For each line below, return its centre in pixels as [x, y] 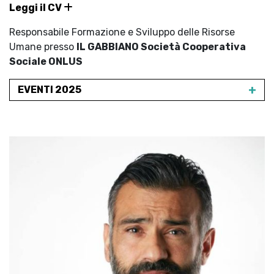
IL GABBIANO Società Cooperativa [161, 47]
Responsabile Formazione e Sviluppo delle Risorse [122, 32]
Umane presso [43, 47]
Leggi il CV [36, 8]
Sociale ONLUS [46, 61]
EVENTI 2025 [50, 90]
